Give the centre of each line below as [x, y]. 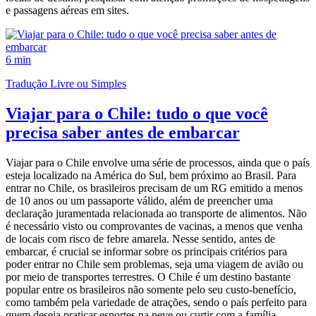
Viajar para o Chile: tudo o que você [137, 113]
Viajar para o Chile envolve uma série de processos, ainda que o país [158, 162]
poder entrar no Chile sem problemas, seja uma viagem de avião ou [154, 264]
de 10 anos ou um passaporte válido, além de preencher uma [139, 200]
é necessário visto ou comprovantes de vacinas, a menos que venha [154, 226]
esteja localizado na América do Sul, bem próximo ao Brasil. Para [151, 175]
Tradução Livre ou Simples [66, 83]
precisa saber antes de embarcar [123, 132]
